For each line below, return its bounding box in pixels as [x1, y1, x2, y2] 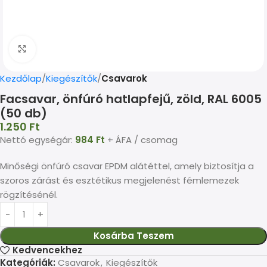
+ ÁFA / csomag [105, 133, 178, 146]
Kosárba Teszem [93, 229, 174, 242]
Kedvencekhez [12, 244, 82, 257]
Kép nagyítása [35, 44, 98, 55]
